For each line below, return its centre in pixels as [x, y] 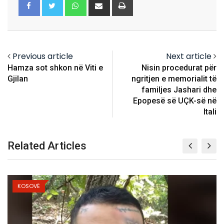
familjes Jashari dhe [179, 90]
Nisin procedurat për [179, 68]
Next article [189, 56]
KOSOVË [29, 186]
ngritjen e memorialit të [174, 79]
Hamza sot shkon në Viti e [55, 68]
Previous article [43, 56]
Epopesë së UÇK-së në [175, 101]
